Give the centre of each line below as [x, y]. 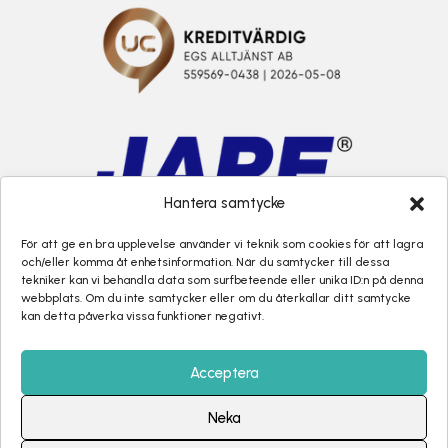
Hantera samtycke [224, 203]
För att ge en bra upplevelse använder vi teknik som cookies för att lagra [222, 244]
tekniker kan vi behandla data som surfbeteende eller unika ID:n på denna [222, 280]
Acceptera [224, 372]
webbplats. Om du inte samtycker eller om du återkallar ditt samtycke [216, 298]
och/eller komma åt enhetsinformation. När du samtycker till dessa [205, 262]
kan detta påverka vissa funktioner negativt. [142, 316]
